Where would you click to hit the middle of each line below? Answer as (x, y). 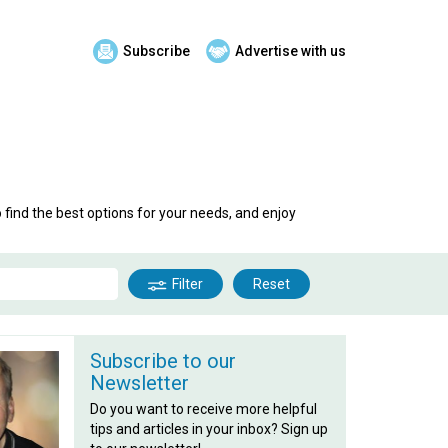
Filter (187, 284)
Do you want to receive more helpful (203, 409)
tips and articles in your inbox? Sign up (208, 429)
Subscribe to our (162, 361)
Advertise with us (290, 51)
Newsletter (139, 383)
